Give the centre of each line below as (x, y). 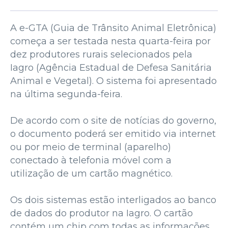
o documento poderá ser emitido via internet (113, 134)
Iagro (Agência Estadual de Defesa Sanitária (111, 67)
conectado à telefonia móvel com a (91, 160)
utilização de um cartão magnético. (91, 173)
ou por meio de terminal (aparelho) (91, 147)
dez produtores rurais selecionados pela (101, 54)
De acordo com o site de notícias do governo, (113, 120)
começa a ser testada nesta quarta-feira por (110, 41)
